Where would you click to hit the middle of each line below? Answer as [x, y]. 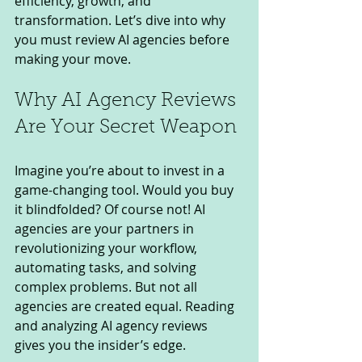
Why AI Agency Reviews [128, 101]
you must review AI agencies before [124, 39]
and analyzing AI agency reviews [113, 325]
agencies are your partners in [106, 228]
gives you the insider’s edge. [100, 345]
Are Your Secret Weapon [126, 127]
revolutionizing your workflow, [107, 248]
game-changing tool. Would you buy [126, 189]
